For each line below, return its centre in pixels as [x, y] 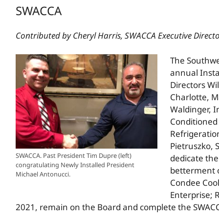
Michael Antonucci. [43, 174]
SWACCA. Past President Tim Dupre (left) [74, 156]
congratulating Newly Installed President [75, 165]
